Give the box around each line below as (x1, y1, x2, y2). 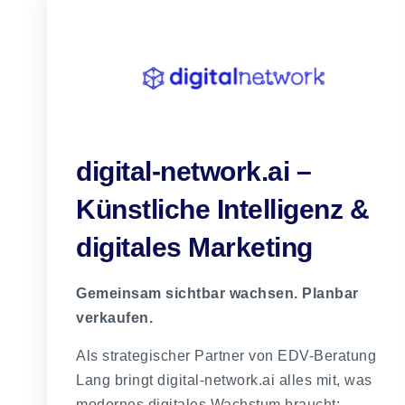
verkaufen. (76, 310, 153, 326)
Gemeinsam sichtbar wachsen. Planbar (76, 286, 359, 302)
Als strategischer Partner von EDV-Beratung (76, 347, 376, 363)
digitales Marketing (76, 232, 313, 263)
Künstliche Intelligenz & (76, 194, 369, 225)
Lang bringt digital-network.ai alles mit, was (76, 372, 372, 388)
